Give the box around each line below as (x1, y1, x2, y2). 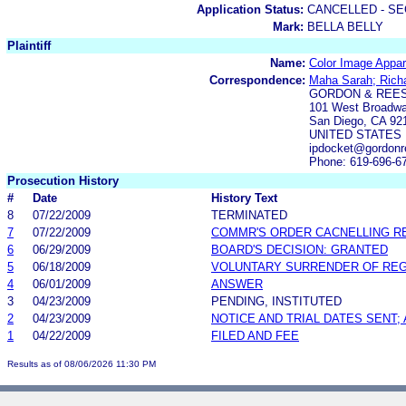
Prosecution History (7, 173, 119, 188)
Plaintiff (7, 38, 51, 53)
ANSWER (211, 276, 263, 291)
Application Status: (197, 2, 304, 16)
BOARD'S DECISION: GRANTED (211, 242, 388, 256)
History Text (211, 190, 277, 205)
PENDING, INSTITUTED (211, 294, 342, 308)
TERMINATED (211, 208, 287, 222)
